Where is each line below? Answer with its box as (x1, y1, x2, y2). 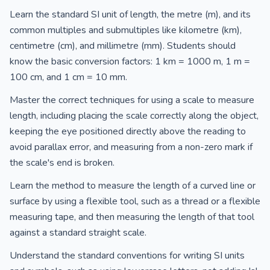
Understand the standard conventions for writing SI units (10, 249, 245, 262)
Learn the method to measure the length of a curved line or (10, 179, 256, 192)
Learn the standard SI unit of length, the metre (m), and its (10, 8, 251, 21)
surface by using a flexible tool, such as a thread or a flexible (10, 195, 260, 208)
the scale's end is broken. (10, 156, 115, 169)
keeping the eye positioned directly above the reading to (10, 125, 246, 138)
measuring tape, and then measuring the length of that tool (10, 210, 254, 224)
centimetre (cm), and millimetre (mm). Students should (10, 39, 236, 52)
